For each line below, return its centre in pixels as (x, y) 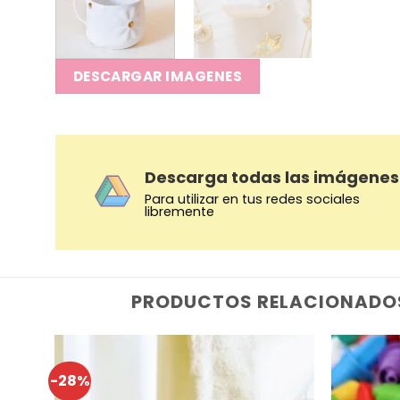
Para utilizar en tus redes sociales (253, 199)
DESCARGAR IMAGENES (157, 77)
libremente (180, 211)
